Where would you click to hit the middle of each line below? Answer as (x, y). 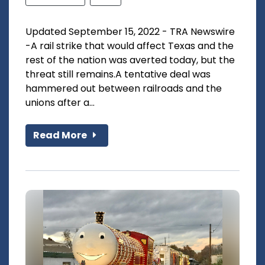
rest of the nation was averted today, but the (130, 60)
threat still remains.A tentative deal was (118, 75)
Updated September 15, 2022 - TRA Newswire (130, 32)
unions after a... (60, 103)
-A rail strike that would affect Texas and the (130, 46)
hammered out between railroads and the (124, 89)
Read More (61, 135)
